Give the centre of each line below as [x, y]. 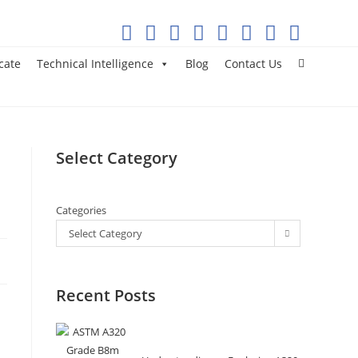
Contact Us [253, 64]
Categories [81, 210]
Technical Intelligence [95, 64]
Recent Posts [106, 295]
